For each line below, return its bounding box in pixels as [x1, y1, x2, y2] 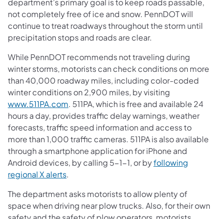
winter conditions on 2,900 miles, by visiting [8, 87, 170, 97]
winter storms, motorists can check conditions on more [8, 63, 209, 74]
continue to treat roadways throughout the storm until [8, 20, 203, 31]
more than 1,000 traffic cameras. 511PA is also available [8, 133, 209, 144]
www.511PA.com [8, 98, 68, 109]
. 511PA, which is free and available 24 [68, 98, 203, 109]
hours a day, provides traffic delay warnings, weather [8, 110, 199, 121]
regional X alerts [8, 169, 66, 179]
